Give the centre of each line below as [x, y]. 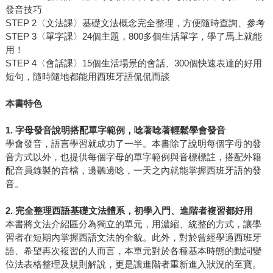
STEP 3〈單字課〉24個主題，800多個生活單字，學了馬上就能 [133, 37]
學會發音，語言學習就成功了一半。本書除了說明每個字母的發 [133, 144]
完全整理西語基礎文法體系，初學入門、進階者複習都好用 [134, 211]
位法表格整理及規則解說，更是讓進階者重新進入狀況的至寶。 [133, 264]
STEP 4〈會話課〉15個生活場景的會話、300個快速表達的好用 [133, 63]
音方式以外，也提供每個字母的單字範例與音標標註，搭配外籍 [133, 157]
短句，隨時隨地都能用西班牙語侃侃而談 [87, 77]
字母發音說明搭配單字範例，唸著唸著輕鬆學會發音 [120, 130]
